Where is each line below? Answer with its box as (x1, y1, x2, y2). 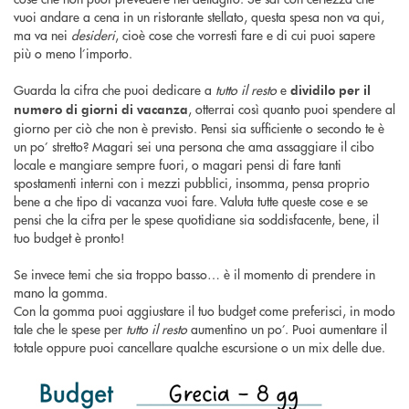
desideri (71, 25, 115, 44)
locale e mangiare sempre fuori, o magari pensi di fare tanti (14, 154, 341, 173)
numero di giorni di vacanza (14, 100, 188, 118)
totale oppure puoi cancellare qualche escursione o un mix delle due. (14, 337, 389, 356)
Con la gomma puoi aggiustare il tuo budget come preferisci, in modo (14, 300, 395, 320)
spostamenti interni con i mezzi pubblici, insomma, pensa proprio (14, 173, 370, 192)
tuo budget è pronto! (14, 227, 129, 246)
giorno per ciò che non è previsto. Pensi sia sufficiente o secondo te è (14, 118, 384, 137)
